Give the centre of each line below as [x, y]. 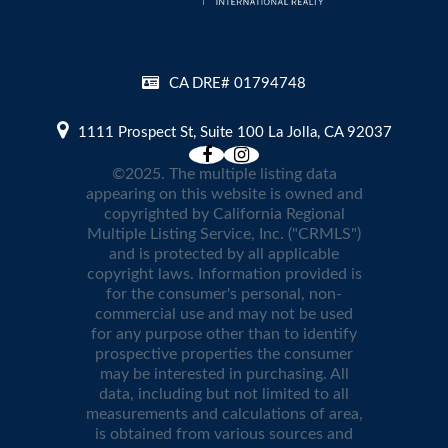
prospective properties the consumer [224, 354]
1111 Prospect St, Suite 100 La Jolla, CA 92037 [234, 133]
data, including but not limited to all [224, 394]
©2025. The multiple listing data [224, 174]
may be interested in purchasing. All [224, 374]
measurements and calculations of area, [224, 414]
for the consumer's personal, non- [224, 294]
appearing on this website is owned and [224, 194]
